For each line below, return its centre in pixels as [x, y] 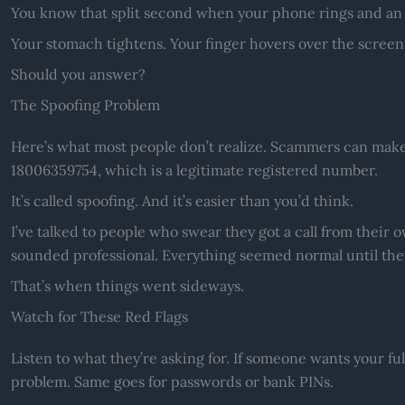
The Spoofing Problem [85, 104]
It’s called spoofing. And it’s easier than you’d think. [182, 200]
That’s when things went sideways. [127, 285]
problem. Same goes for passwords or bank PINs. [172, 381]
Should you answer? [78, 74]
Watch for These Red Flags [99, 316]
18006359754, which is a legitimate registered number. [194, 170]
